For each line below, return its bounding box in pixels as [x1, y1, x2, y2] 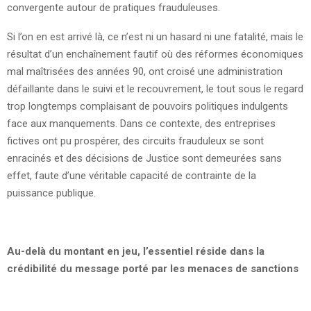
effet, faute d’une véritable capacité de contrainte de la [7, 169, 256, 182]
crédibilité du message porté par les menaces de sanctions [7, 262, 299, 275]
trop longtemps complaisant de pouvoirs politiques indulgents [7, 99, 288, 112]
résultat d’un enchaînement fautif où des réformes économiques [7, 47, 303, 60]
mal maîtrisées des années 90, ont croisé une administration [7, 65, 283, 78]
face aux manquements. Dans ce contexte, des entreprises [7, 117, 276, 130]
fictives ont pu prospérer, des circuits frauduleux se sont [7, 134, 264, 147]
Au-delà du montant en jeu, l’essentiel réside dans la [7, 244, 264, 258]
